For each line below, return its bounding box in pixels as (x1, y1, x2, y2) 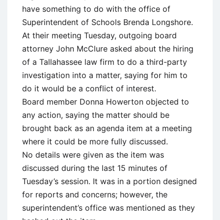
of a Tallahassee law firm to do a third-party (22, 56, 187, 67)
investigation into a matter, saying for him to (22, 70, 188, 80)
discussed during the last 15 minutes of (22, 163, 167, 173)
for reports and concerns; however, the (22, 189, 167, 199)
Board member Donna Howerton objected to (22, 96, 189, 107)
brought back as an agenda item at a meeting (22, 123, 192, 133)
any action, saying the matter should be (22, 110, 169, 120)
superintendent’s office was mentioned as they (22, 202, 195, 213)
